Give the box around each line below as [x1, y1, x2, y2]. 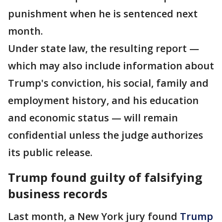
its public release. [8, 146, 93, 159]
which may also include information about [8, 59, 214, 72]
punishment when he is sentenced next [8, 7, 198, 20]
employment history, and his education [8, 94, 199, 107]
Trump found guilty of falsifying [8, 169, 202, 185]
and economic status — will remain [8, 111, 178, 124]
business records [8, 185, 108, 202]
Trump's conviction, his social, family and [8, 76, 209, 90]
